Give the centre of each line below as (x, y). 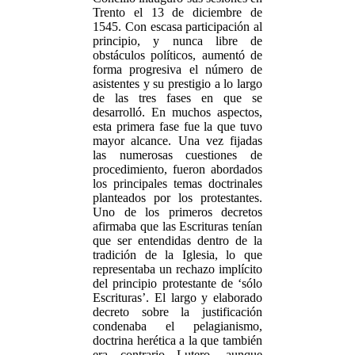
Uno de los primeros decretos (177, 212)
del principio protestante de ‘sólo (177, 283)
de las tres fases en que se (177, 98)
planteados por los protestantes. (177, 198)
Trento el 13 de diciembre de (177, 12)
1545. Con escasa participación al (177, 27)
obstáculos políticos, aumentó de (177, 55)
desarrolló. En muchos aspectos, (177, 112)
